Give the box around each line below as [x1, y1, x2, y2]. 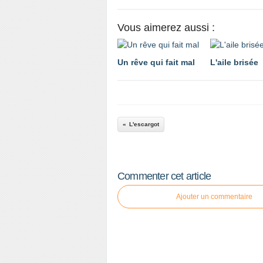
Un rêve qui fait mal [117, 58, 195, 67]
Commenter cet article [117, 170, 211, 182]
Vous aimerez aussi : [117, 22, 215, 33]
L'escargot [129, 121, 159, 127]
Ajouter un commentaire [176, 193, 252, 201]
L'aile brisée [210, 58, 258, 67]
